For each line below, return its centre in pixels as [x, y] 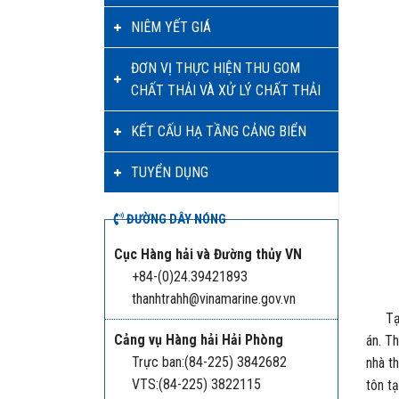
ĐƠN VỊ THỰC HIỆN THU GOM [216, 68]
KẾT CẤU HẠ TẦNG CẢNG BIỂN [219, 131]
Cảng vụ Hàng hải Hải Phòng [199, 340]
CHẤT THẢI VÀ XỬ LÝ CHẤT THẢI [226, 90]
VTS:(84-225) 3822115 [196, 385]
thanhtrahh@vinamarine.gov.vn [214, 299]
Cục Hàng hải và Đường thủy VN [208, 255]
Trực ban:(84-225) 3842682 [209, 362]
